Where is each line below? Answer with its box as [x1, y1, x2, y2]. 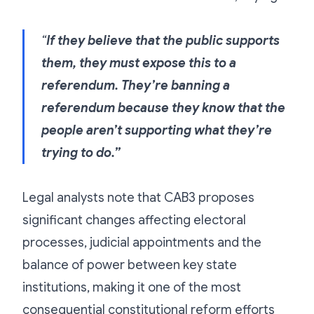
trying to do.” [41, 144, 121, 161]
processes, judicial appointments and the [22, 234, 261, 250]
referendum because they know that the [41, 100, 285, 116]
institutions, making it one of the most [22, 279, 241, 295]
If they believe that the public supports [46, 32, 280, 48]
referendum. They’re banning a [41, 77, 230, 93]
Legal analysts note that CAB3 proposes [22, 189, 254, 205]
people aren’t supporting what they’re [41, 122, 272, 138]
